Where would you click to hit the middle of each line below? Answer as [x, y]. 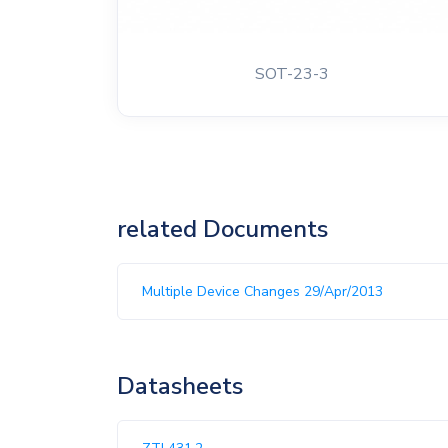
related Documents [222, 229]
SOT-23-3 [291, 74]
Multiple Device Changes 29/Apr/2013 [262, 291]
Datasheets [180, 386]
